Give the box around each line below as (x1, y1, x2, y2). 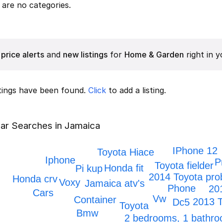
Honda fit (104, 162, 144, 173)
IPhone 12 (172, 145, 218, 157)
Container (73, 194, 116, 205)
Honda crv (12, 173, 57, 185)
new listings (62, 50, 108, 59)
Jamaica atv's (84, 178, 145, 189)
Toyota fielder (155, 160, 214, 171)
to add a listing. (106, 85, 166, 95)
